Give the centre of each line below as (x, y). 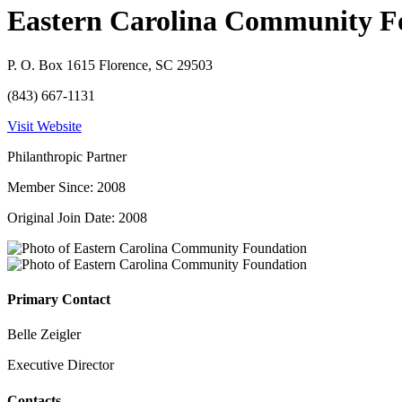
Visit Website (44, 126)
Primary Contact (59, 300)
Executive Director (61, 365)
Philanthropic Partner (67, 156)
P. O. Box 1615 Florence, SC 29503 (110, 65)
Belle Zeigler (44, 335)
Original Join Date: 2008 (77, 217)
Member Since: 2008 (66, 187)
